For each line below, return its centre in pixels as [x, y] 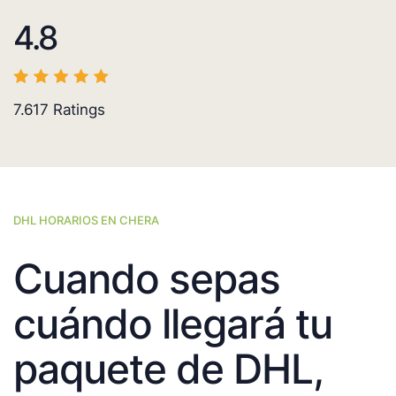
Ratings [77, 110]
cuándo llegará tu [173, 324]
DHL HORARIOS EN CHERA [86, 221]
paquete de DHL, [168, 369]
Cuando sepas [147, 279]
